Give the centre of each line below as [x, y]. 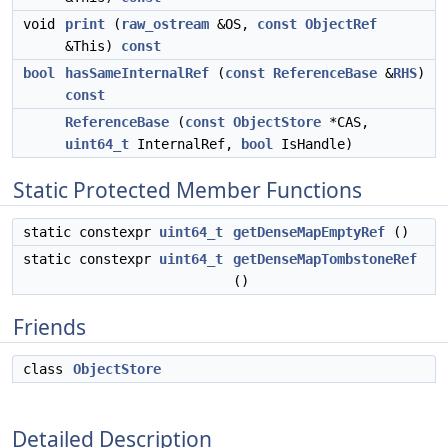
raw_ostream [165, 24]
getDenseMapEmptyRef [309, 232]
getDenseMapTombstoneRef [325, 259]
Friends [49, 327]
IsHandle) [313, 144]
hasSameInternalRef [137, 73]
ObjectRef [341, 24]
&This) [93, 46]
